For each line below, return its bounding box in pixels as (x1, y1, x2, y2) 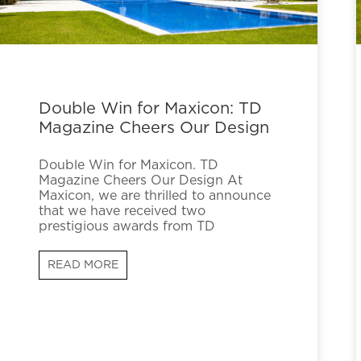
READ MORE (48, 259, 118, 271)
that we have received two (39, 204, 205, 218)
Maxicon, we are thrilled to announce (39, 189, 271, 202)
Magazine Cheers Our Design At (39, 173, 243, 187)
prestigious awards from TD (39, 219, 215, 233)
